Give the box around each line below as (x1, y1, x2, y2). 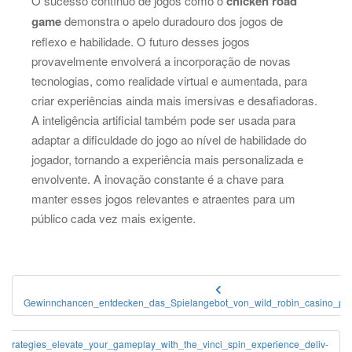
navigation (11, 295, 119, 330)
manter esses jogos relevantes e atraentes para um (31, 189, 295, 207)
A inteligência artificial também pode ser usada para (31, 111, 295, 128)
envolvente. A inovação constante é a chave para (31, 170, 284, 187)
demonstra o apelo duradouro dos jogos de (61, 12, 283, 29)
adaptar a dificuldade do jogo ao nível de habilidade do (31, 130, 306, 148)
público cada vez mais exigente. (31, 209, 196, 226)
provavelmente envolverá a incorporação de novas (31, 52, 291, 69)
